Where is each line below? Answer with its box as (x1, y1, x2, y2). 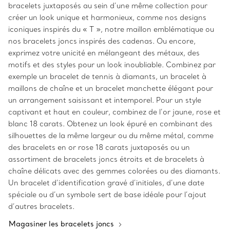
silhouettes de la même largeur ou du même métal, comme (8, 131, 214, 141)
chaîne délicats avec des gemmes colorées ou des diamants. (8, 166, 220, 176)
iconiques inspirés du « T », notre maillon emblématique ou (8, 25, 214, 34)
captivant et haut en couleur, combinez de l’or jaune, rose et (8, 107, 221, 117)
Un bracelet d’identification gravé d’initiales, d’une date (8, 178, 204, 188)
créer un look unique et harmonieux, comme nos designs (8, 13, 206, 23)
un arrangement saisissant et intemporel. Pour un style (8, 95, 201, 105)
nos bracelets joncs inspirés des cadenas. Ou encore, (8, 36, 196, 46)
